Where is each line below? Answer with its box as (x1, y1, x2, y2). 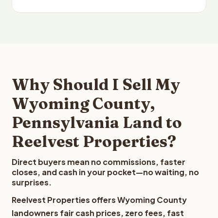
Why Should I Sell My (12, 75, 180, 94)
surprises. (12, 177, 52, 187)
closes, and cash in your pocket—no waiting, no (12, 167, 199, 177)
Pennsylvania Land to (12, 113, 182, 132)
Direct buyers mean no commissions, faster (12, 157, 185, 167)
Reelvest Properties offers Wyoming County (12, 195, 187, 205)
